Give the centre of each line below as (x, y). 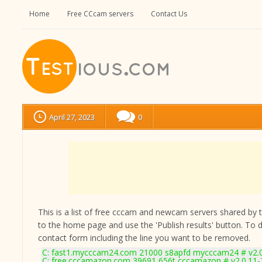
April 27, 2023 (72, 117)
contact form (63, 238)
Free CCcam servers (100, 14)
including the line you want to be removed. (169, 238)
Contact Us (169, 14)
